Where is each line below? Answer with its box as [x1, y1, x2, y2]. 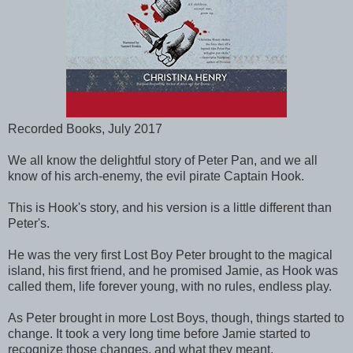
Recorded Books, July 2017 [8, 122, 162, 136]
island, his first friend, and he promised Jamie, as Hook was [8, 264, 338, 277]
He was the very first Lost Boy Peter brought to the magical [8, 248, 333, 262]
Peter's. [8, 217, 50, 230]
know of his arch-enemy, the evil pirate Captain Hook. [8, 169, 304, 183]
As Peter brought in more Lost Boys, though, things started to [8, 311, 344, 325]
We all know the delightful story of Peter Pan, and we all [8, 154, 318, 167]
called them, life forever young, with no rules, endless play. [8, 280, 332, 293]
